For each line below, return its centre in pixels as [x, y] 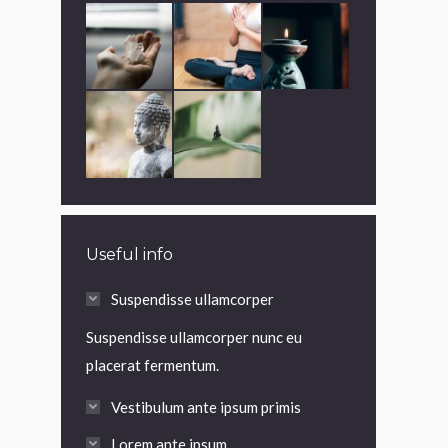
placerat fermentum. [152, 364]
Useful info [129, 254]
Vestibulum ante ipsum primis [206, 406]
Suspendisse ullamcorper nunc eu [194, 336]
